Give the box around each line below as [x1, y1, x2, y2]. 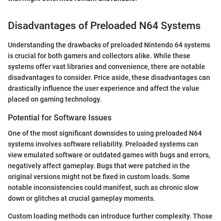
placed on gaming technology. [8, 95, 102, 103]
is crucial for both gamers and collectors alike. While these [8, 51, 190, 60]
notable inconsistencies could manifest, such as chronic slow [8, 184, 198, 192]
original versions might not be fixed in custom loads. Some [8, 173, 190, 181]
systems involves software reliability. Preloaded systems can [8, 140, 198, 148]
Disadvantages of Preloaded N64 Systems [8, 20, 201, 32]
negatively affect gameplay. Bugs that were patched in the [8, 162, 190, 170]
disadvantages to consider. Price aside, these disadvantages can [8, 73, 210, 81]
